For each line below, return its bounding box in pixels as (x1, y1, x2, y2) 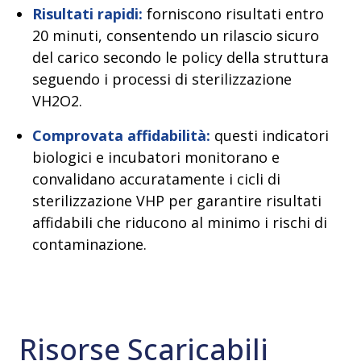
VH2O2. (32, 91, 82, 111)
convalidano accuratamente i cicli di (32, 169, 280, 189)
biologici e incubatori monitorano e (32, 147, 280, 168)
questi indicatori (214, 126, 329, 146)
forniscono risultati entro (147, 4, 324, 24)
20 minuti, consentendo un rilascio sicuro (32, 26, 319, 46)
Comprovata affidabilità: (32, 126, 214, 146)
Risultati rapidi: (32, 4, 147, 24)
